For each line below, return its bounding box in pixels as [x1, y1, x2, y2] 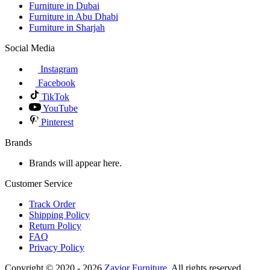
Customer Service [5, 178, 72, 189]
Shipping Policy [29, 210, 90, 221]
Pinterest [39, 117, 74, 128]
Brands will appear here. [29, 158, 122, 169]
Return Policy [29, 221, 81, 231]
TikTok [39, 92, 69, 102]
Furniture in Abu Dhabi [29, 11, 118, 22]
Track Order [29, 199, 75, 210]
